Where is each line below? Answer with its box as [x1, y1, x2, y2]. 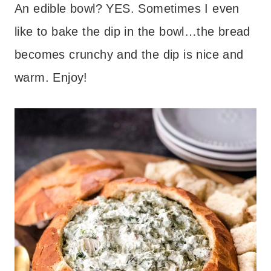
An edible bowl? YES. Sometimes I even [15, 1, 240, 15]
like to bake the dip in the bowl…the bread [15, 24, 250, 38]
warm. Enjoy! [15, 70, 88, 84]
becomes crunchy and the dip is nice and [15, 47, 244, 61]
